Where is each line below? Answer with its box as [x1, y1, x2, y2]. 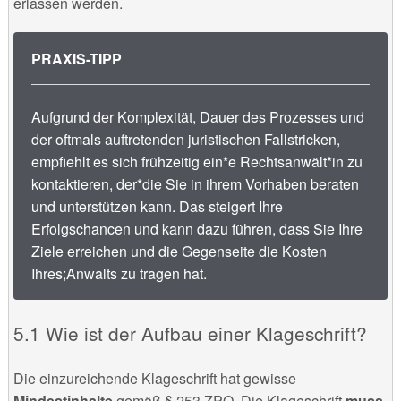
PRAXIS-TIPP [30, 48, 122, 70]
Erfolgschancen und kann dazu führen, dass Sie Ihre [30, 218, 363, 240]
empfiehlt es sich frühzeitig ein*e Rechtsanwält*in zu [30, 151, 363, 173]
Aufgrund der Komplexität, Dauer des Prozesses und [30, 107, 364, 128]
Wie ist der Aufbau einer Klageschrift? [45, 320, 367, 347]
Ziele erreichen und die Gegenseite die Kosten [30, 241, 327, 262]
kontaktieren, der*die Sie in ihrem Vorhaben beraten [30, 174, 359, 195]
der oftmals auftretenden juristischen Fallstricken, [30, 129, 340, 150]
